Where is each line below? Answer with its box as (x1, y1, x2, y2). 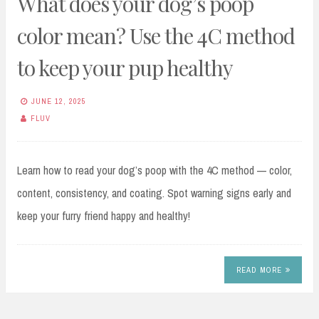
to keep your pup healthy (17, 53, 233, 82)
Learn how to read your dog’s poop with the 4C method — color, (17, 162, 292, 178)
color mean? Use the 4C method (17, 21, 295, 50)
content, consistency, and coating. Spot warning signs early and (17, 184, 291, 201)
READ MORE (236, 265, 282, 276)
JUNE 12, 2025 (31, 96, 86, 107)
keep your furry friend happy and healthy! (17, 207, 190, 224)
